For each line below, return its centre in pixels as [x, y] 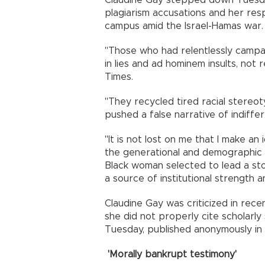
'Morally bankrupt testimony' [172, 255]
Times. [119, 77]
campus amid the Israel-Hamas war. [184, 26]
